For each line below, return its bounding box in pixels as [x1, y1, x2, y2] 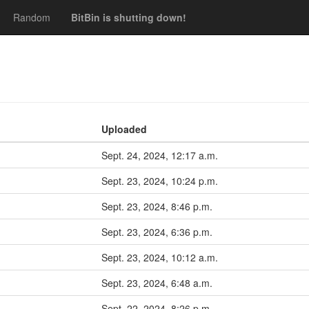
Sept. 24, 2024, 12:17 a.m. [101, 148, 218, 162]
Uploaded [101, 122, 147, 136]
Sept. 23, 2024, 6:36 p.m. [101, 225, 212, 239]
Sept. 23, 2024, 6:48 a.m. [101, 276, 212, 290]
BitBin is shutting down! [71, 10, 186, 24]
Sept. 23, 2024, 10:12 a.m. [101, 250, 218, 264]
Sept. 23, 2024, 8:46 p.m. [101, 199, 212, 213]
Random [13, 10, 50, 24]
